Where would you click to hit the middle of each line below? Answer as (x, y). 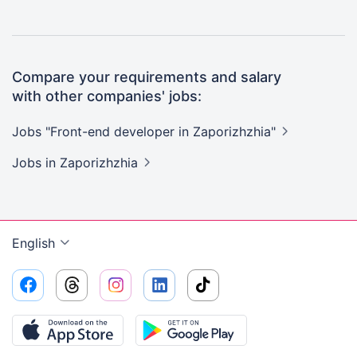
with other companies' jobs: (107, 96)
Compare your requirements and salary (147, 77)
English (33, 243)
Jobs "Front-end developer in (102, 131)
